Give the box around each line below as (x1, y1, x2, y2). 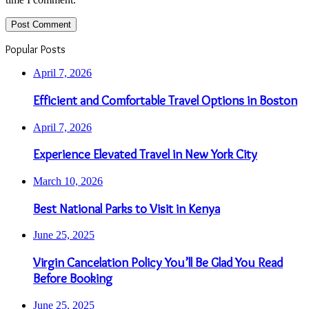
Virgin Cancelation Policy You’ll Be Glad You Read (33, 255, 283, 271)
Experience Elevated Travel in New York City (33, 146, 257, 163)
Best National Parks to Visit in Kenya (33, 200, 220, 217)
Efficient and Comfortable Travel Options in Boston (33, 92, 297, 108)
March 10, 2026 (33, 175, 103, 187)
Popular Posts (6, 43, 66, 57)
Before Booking (33, 270, 112, 287)
